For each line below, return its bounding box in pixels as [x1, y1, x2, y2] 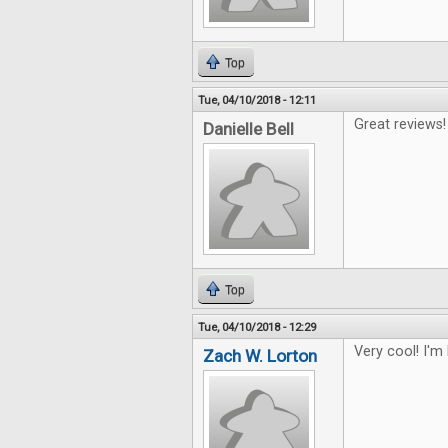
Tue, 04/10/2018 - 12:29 [198, 320, 316, 334]
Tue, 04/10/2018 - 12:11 [198, 93, 316, 107]
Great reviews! [354, 116, 446, 133]
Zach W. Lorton [203, 346, 317, 366]
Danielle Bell [203, 119, 294, 139]
